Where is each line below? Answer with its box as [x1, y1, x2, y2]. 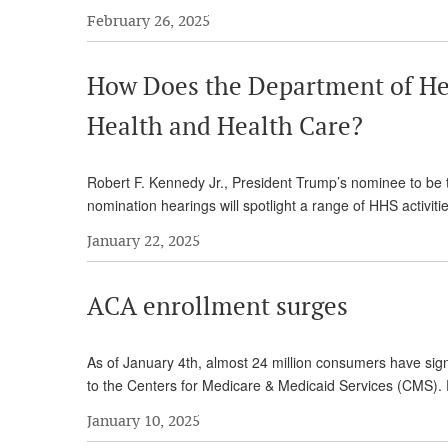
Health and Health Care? [87, 110, 363, 143]
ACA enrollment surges [87, 290, 354, 323]
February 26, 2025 [87, 10, 210, 30]
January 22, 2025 [87, 230, 200, 250]
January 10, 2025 [87, 410, 200, 430]
